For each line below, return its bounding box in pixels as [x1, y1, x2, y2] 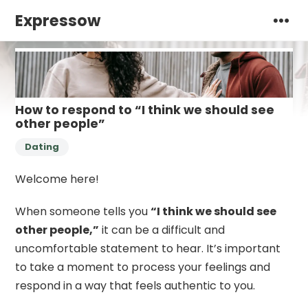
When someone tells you [15, 203, 151, 220]
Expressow [15, 10, 101, 32]
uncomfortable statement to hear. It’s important [15, 241, 281, 257]
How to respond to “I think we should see [15, 102, 275, 119]
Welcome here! [15, 171, 100, 188]
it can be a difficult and [99, 222, 225, 239]
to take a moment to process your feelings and [15, 259, 271, 276]
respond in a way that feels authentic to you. [15, 278, 256, 294]
